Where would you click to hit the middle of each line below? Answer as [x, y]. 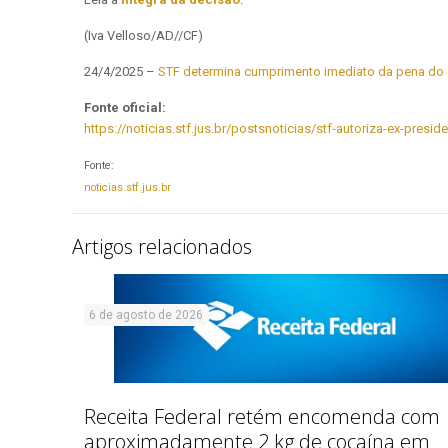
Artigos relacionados [162, 246]
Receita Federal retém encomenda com [262, 417]
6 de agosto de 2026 [146, 315]
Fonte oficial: [125, 107]
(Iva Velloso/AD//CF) [143, 35]
